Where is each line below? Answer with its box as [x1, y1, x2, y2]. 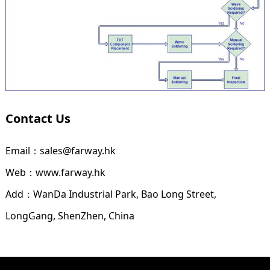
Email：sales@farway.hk [5, 143, 116, 157]
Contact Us [5, 110, 71, 127]
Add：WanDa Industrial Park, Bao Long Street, [5, 187, 216, 201]
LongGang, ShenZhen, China [5, 209, 134, 222]
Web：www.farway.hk [5, 165, 105, 179]
